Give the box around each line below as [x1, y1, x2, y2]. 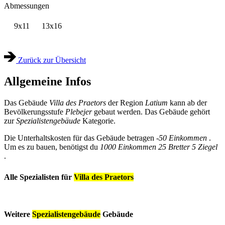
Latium [145, 98, 170, 107]
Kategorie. [80, 116, 116, 125]
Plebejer [65, 107, 92, 116]
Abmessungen [4, 1, 49, 10]
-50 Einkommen [156, 133, 207, 142]
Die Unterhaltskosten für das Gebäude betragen [4, 133, 156, 142]
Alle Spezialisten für [4, 172, 74, 181]
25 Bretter [158, 142, 190, 151]
